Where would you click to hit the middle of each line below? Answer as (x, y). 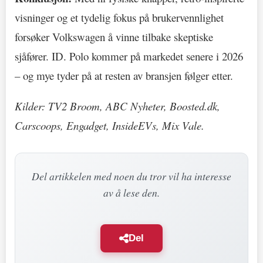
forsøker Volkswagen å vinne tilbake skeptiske (114, 36)
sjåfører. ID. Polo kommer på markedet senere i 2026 (129, 56)
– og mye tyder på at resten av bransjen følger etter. (124, 75)
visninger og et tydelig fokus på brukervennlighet (119, 17)
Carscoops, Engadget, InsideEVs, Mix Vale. (109, 126)
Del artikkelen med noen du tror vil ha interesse (131, 176)
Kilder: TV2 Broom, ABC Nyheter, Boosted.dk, (117, 106)
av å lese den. (131, 193)
